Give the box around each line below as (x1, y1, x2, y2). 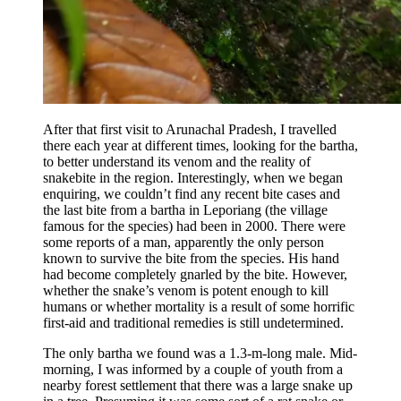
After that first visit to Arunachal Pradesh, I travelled (43, 121, 337, 137)
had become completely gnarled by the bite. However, (43, 266, 347, 282)
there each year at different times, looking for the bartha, (43, 137, 358, 153)
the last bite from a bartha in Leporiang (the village (43, 201, 328, 218)
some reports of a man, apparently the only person (43, 234, 324, 250)
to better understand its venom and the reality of (43, 153, 311, 169)
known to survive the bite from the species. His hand (43, 250, 339, 266)
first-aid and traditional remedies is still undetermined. (43, 314, 344, 330)
